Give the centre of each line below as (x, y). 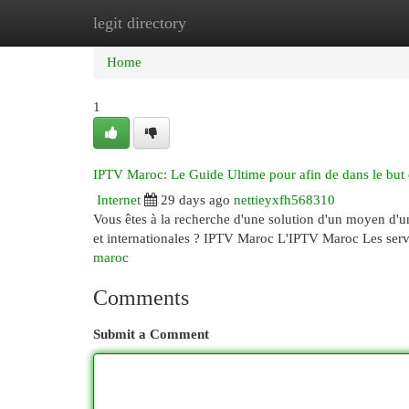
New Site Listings (232, 23)
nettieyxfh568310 (284, 200)
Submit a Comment (151, 334)
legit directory (140, 23)
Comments (141, 298)
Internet (119, 200)
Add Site (334, 23)
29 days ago (195, 200)
